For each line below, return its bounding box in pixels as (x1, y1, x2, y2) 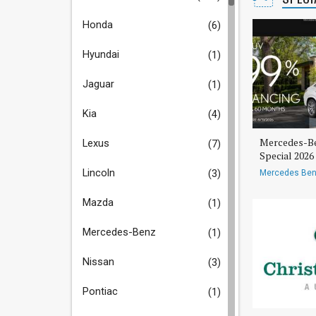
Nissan (83, 255, 114, 268)
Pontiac (83, 285, 118, 298)
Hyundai (83, 48, 119, 61)
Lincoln (83, 166, 115, 179)
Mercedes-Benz (83, 226, 156, 238)
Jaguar (83, 78, 114, 90)
